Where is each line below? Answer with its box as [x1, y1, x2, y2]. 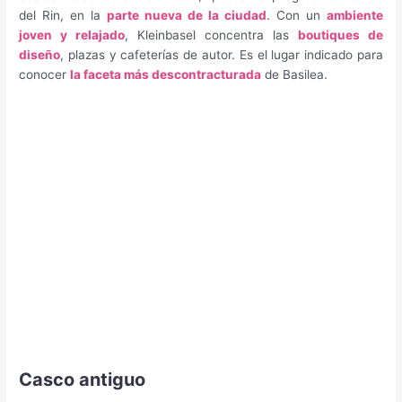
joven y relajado [19, 27, 126, 42]
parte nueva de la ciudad [107, 7, 267, 22]
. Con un [266, 7, 327, 22]
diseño [19, 47, 61, 62]
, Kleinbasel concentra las [125, 27, 298, 42]
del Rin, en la [19, 7, 108, 22]
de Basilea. [261, 66, 328, 82]
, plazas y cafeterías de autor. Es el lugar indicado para [60, 47, 383, 62]
